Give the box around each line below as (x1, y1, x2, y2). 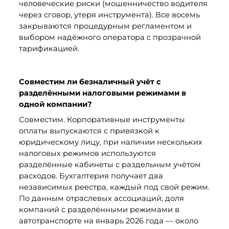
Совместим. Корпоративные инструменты (18, 115, 185, 125)
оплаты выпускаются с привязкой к (18, 126, 159, 136)
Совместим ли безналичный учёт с (18, 77, 161, 87)
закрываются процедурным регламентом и (18, 21, 192, 31)
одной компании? (18, 100, 92, 109)
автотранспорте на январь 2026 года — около (18, 216, 198, 226)
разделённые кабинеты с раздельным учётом (18, 160, 201, 170)
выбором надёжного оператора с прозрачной (18, 32, 201, 42)
